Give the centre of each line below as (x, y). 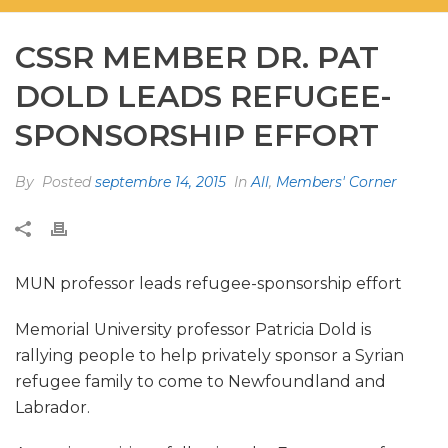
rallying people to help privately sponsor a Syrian (209, 355)
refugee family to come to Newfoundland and (200, 381)
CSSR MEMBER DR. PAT (197, 57)
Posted (66, 182)
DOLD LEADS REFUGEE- (203, 96)
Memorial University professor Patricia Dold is (193, 329)
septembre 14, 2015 (160, 182)
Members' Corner (336, 182)
